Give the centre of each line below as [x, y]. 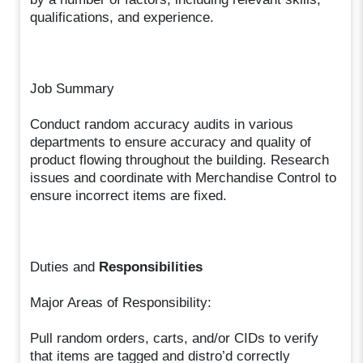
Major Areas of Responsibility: [121, 302]
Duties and [65, 267]
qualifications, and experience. [122, 17]
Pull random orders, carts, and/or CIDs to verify [175, 338]
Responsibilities [151, 267]
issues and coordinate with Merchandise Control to [184, 177]
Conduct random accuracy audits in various [162, 124]
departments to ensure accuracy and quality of [171, 142]
